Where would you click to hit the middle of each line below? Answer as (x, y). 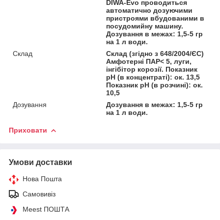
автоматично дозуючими (150, 10)
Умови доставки (41, 162)
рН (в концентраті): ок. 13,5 (153, 77)
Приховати (28, 130)
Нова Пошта (42, 179)
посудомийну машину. (145, 26)
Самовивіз (39, 194)
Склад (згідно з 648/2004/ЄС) (155, 53)
